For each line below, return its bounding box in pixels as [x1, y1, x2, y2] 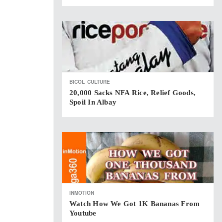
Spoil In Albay [69, 98, 117, 106]
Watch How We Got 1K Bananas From [69, 200, 200, 208]
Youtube [69, 209, 97, 217]
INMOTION [69, 189, 94, 196]
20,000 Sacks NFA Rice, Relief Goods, [69, 89, 196, 97]
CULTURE [87, 78, 110, 85]
